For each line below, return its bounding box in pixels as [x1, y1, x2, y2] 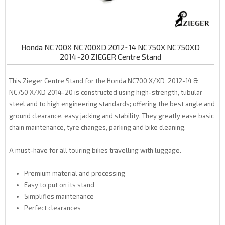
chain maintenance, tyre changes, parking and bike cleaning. [9, 123, 186, 132]
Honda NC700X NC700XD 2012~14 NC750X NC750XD [21, 42, 200, 52]
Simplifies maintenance [24, 192, 94, 201]
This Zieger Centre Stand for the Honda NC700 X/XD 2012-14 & [9, 77, 199, 85]
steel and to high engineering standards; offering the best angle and [9, 100, 215, 108]
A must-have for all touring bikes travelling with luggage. [9, 146, 181, 155]
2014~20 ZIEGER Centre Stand [59, 52, 161, 62]
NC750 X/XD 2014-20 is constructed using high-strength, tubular [9, 88, 202, 97]
